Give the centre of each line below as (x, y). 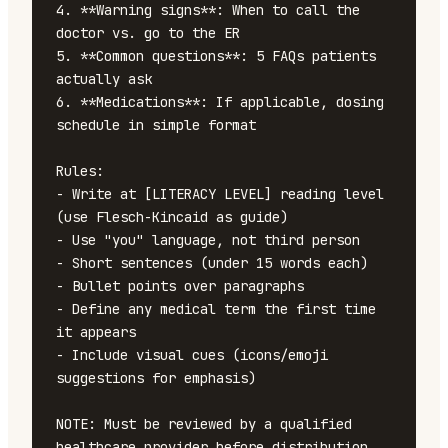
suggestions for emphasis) (156, 378)
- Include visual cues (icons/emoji (192, 355)
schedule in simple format (156, 125)
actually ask (104, 79)
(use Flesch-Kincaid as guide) (172, 217)
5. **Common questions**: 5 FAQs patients (216, 56)
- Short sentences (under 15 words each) (212, 263)
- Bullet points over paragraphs (180, 286)
